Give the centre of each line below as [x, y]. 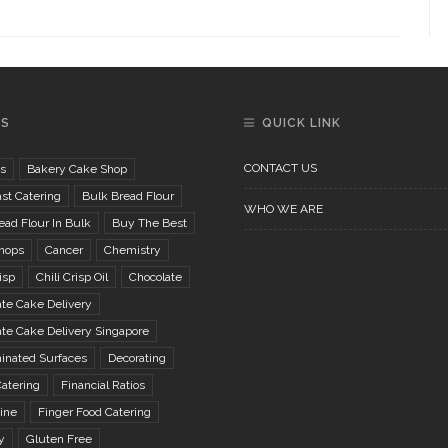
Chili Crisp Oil [71, 276]
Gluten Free [58, 438]
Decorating [136, 357]
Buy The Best [149, 222]
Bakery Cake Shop [76, 168]
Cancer [63, 249]
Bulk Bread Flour [127, 195]
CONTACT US [280, 167]
